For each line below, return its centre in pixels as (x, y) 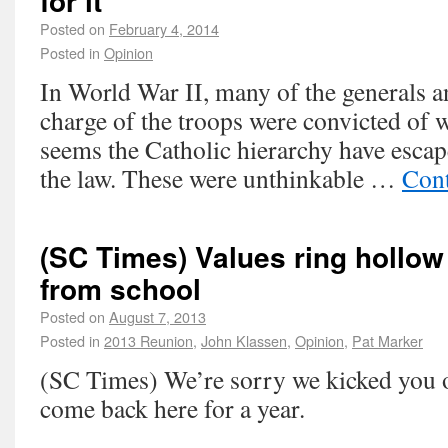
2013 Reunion (148, 340)
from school (120, 288)
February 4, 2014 (164, 28)
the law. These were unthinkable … (221, 178)
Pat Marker (387, 340)
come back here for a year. (172, 408)
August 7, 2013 (157, 316)
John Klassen (244, 340)
